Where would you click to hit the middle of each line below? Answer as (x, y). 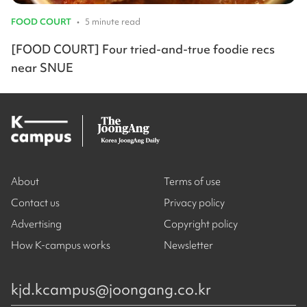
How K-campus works (61, 246)
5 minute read (113, 22)
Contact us (35, 203)
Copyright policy (201, 224)
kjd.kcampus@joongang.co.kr (111, 290)
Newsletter (188, 246)
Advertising (36, 224)
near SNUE (42, 68)
